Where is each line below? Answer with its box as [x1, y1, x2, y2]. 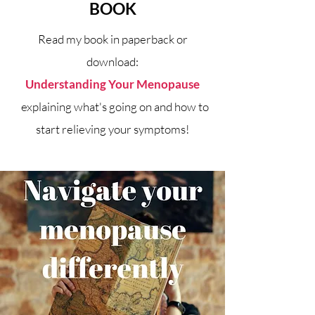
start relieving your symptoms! [36, 122, 189, 137]
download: [86, 54, 139, 70]
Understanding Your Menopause [25, 77, 200, 92]
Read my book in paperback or [37, 32, 188, 47]
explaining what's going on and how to [16, 99, 209, 115]
